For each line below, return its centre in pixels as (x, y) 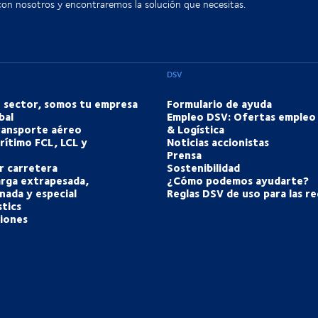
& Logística (195, 130)
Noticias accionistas (218, 142)
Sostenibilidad (203, 168)
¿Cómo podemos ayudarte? (237, 181)
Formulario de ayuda (219, 104)
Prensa (184, 155)
